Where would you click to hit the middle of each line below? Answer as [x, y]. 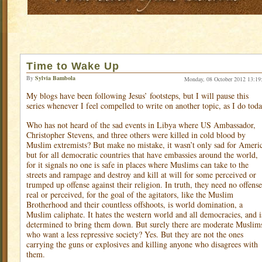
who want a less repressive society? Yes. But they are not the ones [135, 234]
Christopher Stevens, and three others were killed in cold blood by [136, 135]
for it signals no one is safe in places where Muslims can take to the [137, 165]
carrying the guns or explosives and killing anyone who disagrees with [142, 244]
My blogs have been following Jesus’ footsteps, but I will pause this [137, 96]
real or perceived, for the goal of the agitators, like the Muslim [130, 194]
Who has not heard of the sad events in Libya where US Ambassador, [141, 125]
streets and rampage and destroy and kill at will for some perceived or [141, 175]
